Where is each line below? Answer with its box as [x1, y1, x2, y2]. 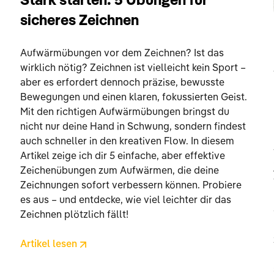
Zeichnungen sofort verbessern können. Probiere [20, 181, 242, 191]
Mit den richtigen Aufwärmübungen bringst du [20, 108, 230, 118]
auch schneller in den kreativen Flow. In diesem [20, 137, 235, 147]
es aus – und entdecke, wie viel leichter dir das [20, 196, 232, 206]
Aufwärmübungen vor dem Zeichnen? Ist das [20, 49, 224, 59]
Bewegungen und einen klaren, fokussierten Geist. [20, 93, 248, 103]
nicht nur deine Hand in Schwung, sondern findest [20, 122, 246, 133]
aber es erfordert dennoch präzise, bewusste [20, 78, 225, 89]
